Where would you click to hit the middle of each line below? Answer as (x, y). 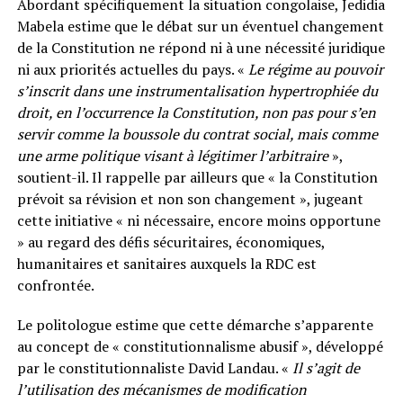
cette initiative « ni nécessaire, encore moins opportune (198, 220)
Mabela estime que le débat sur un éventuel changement (200, 26)
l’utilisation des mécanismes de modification (161, 389)
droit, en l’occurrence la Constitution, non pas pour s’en (196, 112)
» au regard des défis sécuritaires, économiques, (170, 242)
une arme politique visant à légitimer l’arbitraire (172, 155)
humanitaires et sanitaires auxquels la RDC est (166, 263)
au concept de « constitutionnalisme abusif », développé (200, 346)
